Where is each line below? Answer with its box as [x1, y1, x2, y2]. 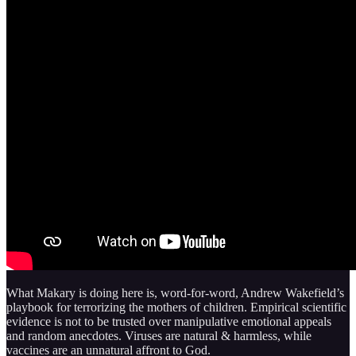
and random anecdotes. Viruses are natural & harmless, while [6, 328, 311, 342]
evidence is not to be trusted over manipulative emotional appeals [6, 314, 331, 328]
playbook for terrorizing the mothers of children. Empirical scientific [6, 300, 346, 314]
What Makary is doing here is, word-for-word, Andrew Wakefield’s [6, 285, 344, 300]
